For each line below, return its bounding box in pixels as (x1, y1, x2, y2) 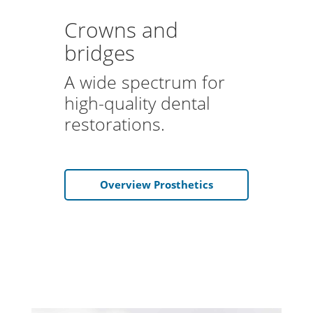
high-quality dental (64, 91, 210, 115)
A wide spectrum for (64, 70, 225, 94)
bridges (64, 38, 135, 68)
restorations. (64, 112, 165, 136)
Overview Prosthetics (100, 177, 213, 192)
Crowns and (64, 15, 178, 45)
